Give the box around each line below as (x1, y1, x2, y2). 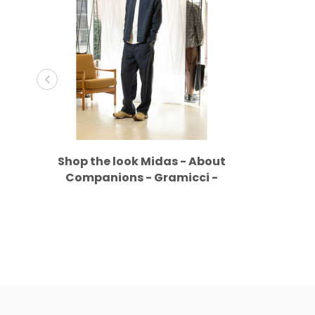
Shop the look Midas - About (57, 153, 226, 169)
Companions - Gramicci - (65, 169, 218, 186)
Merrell (120, 185, 162, 202)
